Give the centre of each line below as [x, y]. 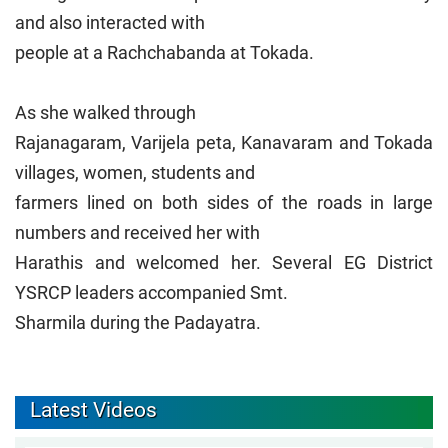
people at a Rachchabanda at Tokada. [164, 52]
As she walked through [105, 112]
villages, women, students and [135, 172]
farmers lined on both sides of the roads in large [224, 202]
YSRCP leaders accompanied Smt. [151, 292]
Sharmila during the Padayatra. [138, 322]
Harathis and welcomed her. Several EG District [224, 262]
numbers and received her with [137, 232]
